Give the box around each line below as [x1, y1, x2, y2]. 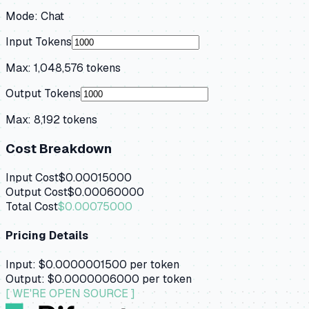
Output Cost [6, 184, 68, 199]
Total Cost [6, 199, 58, 214]
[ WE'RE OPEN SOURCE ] [6, 286, 135, 301]
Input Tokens [6, 34, 72, 50]
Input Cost [6, 170, 59, 185]
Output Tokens [6, 86, 81, 101]
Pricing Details [6, 228, 88, 243]
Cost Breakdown [6, 139, 112, 157]
